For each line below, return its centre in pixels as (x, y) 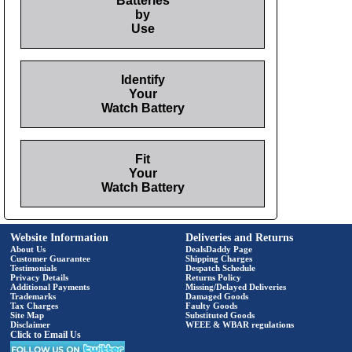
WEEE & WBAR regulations (239, 324)
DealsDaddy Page (218, 249)
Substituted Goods (220, 315)
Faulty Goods (211, 305)
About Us (27, 249)
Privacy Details (39, 277)
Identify (143, 79)
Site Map (27, 315)
